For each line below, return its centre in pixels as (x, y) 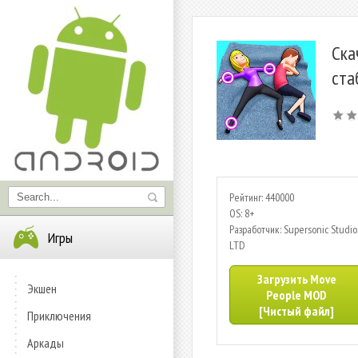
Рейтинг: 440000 (262, 197)
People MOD (296, 295)
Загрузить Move (296, 279)
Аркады (46, 343)
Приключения (59, 316)
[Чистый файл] (296, 311)
